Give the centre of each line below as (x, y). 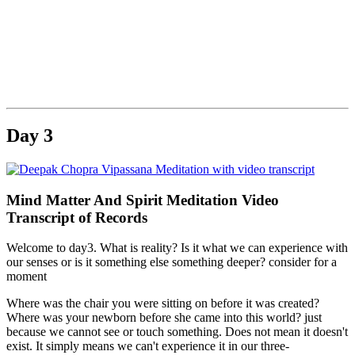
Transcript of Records (77, 217)
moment (27, 277)
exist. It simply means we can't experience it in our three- (148, 346)
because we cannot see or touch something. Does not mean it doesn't (177, 332)
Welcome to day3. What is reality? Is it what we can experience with (177, 248)
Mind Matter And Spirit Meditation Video (143, 200)
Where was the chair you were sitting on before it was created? (163, 303)
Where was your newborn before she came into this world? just (164, 318)
